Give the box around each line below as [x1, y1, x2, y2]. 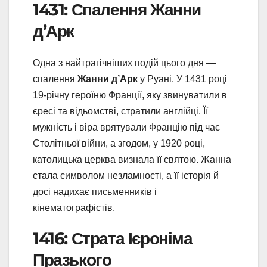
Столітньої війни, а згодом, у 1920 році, [33, 138, 205, 149]
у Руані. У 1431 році [138, 74, 227, 85]
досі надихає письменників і [33, 187, 157, 197]
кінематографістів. [33, 203, 115, 213]
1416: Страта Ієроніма [33, 228, 193, 249]
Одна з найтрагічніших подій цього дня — [33, 58, 216, 69]
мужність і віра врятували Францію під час [33, 122, 220, 133]
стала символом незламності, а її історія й [33, 170, 219, 181]
